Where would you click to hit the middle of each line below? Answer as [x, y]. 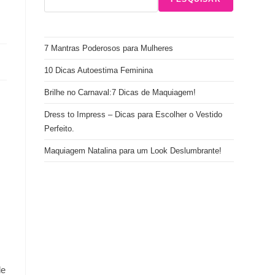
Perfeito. [60, 129]
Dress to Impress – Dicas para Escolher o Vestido [134, 114]
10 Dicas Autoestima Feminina [99, 70]
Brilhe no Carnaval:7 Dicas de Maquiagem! [120, 92]
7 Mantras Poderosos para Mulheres [109, 48]
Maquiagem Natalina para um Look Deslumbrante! [133, 151]
